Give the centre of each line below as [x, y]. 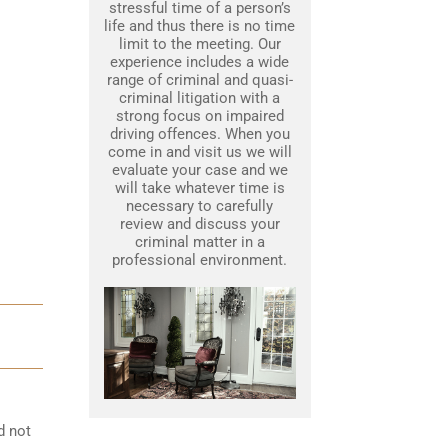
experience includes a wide [199, 62]
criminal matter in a [199, 242]
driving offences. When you [199, 134]
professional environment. [199, 260]
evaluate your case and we [199, 170]
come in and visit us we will [199, 152]
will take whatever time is [199, 188]
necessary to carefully [199, 206]
